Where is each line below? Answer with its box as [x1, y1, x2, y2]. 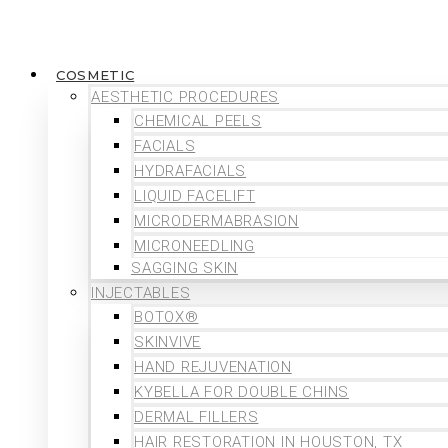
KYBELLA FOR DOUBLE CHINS [134, 383, 349, 402]
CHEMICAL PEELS [134, 112, 262, 131]
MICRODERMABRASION [134, 212, 299, 231]
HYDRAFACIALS [134, 162, 246, 181]
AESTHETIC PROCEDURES [91, 88, 279, 107]
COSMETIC [56, 67, 135, 84]
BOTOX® [134, 308, 199, 327]
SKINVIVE [134, 333, 201, 352]
